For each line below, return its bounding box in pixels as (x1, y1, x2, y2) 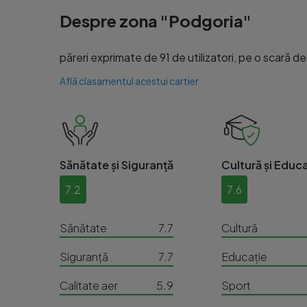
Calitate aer (60, 278, 118, 293)
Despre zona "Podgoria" (60, 10, 251, 31)
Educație (221, 249, 267, 264)
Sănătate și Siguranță (60, 158, 173, 172)
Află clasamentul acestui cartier (60, 75, 199, 87)
